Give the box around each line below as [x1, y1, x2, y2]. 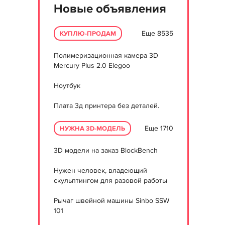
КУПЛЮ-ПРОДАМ [60, 30, 116, 38]
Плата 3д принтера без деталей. [54, 101, 159, 110]
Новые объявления [54, 2, 166, 16]
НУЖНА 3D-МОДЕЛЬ [60, 125, 125, 133]
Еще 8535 [142, 29, 173, 38]
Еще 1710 [145, 124, 173, 133]
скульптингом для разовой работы [54, 176, 167, 185]
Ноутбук [54, 81, 80, 90]
